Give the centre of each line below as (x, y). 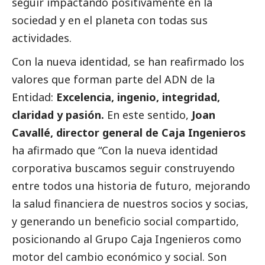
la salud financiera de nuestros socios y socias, (130, 203)
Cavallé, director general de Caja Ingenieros (129, 132)
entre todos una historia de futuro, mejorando (131, 185)
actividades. (42, 38)
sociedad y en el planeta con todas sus (110, 20)
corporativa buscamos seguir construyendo (123, 168)
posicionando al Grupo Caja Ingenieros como (127, 239)
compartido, (206, 221)
